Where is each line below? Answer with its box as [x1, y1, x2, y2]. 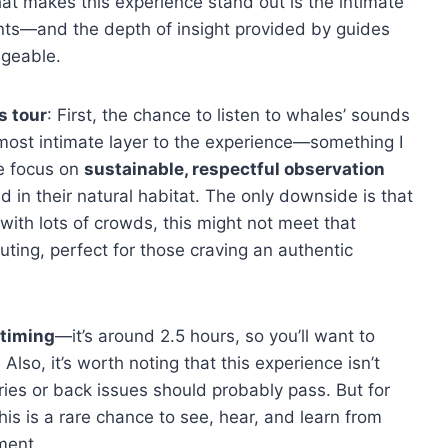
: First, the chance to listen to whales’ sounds [47, 105, 410, 125]
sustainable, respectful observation [84, 159, 385, 179]
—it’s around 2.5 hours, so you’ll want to [55, 326, 375, 346]
